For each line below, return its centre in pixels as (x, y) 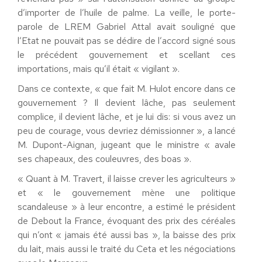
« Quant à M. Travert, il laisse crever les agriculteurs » (127, 178)
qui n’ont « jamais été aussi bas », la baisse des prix (127, 235)
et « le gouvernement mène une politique (127, 192)
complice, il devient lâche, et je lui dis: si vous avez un (127, 116)
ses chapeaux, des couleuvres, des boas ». (104, 158)
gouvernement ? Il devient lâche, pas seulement (127, 102)
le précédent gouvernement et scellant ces (127, 54)
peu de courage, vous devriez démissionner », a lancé (127, 130)
